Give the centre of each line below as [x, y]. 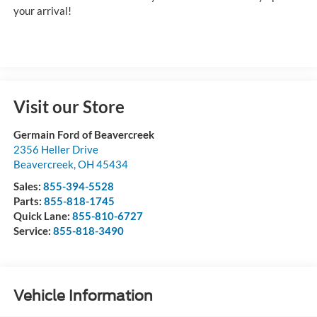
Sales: [28, 186]
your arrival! [42, 10]
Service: [33, 231]
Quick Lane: [42, 216]
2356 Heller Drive [56, 150]
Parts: [28, 201]
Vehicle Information [83, 295]
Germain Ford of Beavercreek [83, 135]
